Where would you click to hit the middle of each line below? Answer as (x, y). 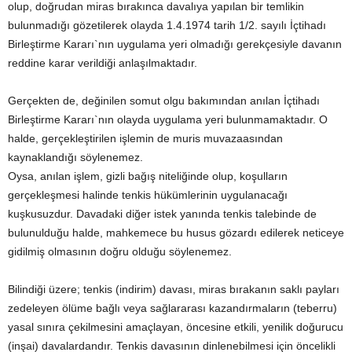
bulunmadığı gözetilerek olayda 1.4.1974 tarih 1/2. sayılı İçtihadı (167, 25)
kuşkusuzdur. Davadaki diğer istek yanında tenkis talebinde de (162, 214)
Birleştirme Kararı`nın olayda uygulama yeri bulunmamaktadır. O (168, 119)
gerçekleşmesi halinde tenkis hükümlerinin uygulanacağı (148, 195)
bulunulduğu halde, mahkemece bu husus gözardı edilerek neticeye (176, 233)
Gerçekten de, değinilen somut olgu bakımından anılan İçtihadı (164, 101)
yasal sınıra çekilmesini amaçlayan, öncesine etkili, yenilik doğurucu (176, 327)
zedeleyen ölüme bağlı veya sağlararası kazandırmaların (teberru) (172, 308)
